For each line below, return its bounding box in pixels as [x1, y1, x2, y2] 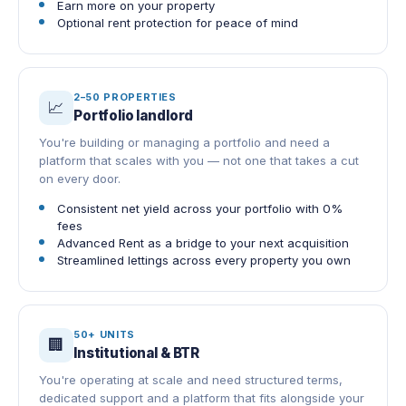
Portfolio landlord [73, 107, 194, 125]
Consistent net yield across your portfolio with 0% [57, 201, 343, 217]
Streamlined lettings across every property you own [57, 253, 351, 268]
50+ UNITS [73, 328, 135, 342]
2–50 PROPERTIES [73, 91, 177, 104]
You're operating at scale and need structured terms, [39, 372, 343, 388]
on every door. [39, 171, 121, 187]
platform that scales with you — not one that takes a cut [39, 153, 359, 169]
